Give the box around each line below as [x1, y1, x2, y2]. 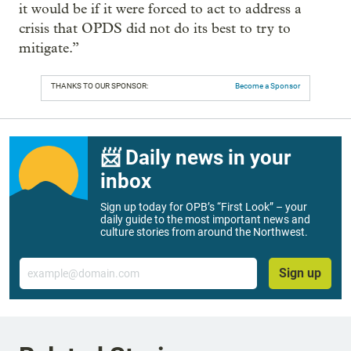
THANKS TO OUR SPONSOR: [51, 81, 148, 91]
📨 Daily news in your [100, 146, 291, 170]
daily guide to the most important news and [100, 213, 310, 226]
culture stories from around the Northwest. [100, 226, 308, 239]
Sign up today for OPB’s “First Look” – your [100, 201, 307, 214]
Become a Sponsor [235, 81, 300, 91]
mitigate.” [19, 40, 79, 57]
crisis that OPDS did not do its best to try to [19, 20, 291, 38]
